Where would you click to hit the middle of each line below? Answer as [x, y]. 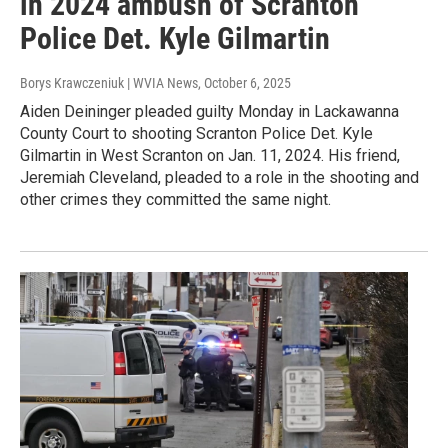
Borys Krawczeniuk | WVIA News [109, 82]
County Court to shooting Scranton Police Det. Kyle [196, 133]
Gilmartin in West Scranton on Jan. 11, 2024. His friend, [210, 155]
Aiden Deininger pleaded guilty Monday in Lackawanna [209, 111]
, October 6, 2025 [244, 82]
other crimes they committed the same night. [175, 199]
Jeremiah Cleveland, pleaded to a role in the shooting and [219, 177]
